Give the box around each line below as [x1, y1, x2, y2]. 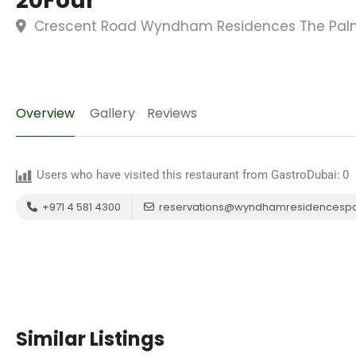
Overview [16, 104, 75, 122]
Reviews [147, 104, 197, 122]
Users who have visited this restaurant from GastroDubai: [37, 168, 340, 182]
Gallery [90, 104, 135, 122]
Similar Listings [16, 326, 164, 352]
